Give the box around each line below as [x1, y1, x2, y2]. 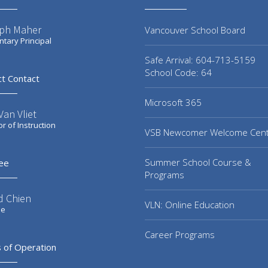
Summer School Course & [145, 156, 251, 168]
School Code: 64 [145, 66, 212, 78]
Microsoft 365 [145, 96, 202, 108]
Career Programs [145, 229, 215, 240]
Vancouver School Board [145, 24, 245, 36]
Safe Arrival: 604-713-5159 [145, 54, 255, 66]
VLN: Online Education [145, 199, 234, 211]
